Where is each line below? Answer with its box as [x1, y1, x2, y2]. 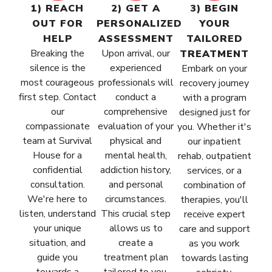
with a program [182, 91, 246, 105]
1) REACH [31, 2, 84, 16]
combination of [183, 178, 246, 192]
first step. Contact [18, 90, 97, 104]
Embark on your [182, 62, 248, 76]
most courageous [21, 76, 95, 90]
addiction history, [100, 163, 172, 177]
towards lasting [180, 251, 248, 265]
